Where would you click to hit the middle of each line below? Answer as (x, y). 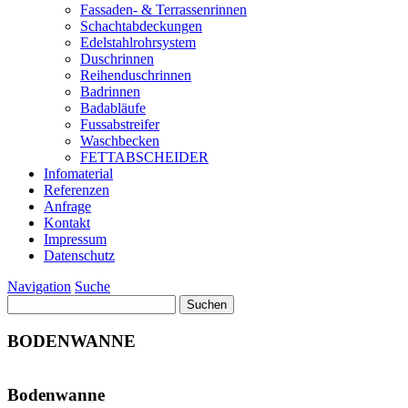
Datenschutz (79, 255)
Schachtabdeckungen (141, 26)
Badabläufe (113, 108)
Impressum (75, 239)
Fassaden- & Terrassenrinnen (163, 10)
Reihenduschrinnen (136, 75)
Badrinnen (110, 92)
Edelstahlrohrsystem (138, 42)
